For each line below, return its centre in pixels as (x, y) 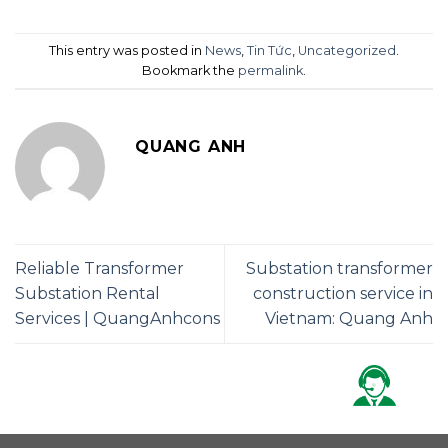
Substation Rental (87, 294)
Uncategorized (347, 50)
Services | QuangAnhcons (117, 319)
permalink (270, 70)
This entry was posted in (127, 50)
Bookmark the (190, 70)
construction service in (343, 294)
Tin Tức (269, 50)
